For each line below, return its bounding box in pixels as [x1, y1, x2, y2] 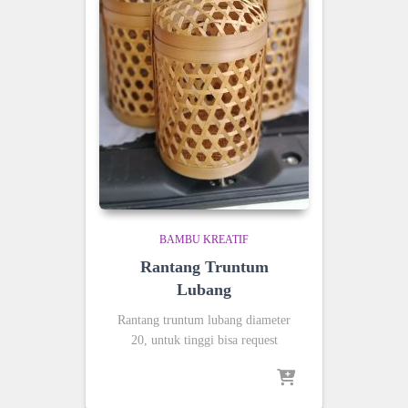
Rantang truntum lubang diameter [117, 312, 291, 327]
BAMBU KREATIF [159, 232, 249, 246]
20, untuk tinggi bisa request [130, 332, 278, 347]
